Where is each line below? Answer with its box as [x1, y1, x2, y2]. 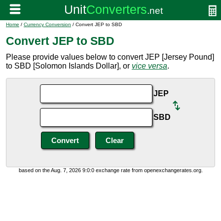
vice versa [132, 62, 167, 70]
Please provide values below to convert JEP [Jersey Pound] [6, 53, 214, 61]
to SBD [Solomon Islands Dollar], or [6, 62, 132, 70]
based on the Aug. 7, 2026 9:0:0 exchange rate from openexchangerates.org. [18, 167, 203, 173]
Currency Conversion [24, 22, 71, 27]
